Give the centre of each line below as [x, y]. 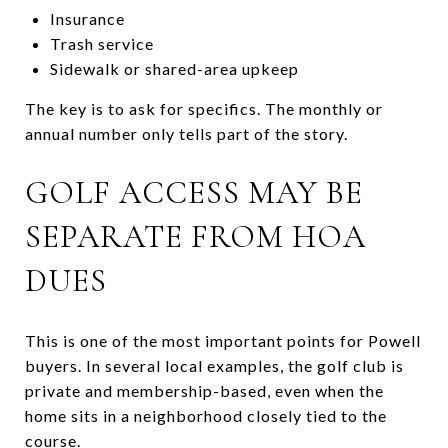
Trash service [101, 43]
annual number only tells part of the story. [186, 133]
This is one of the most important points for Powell [223, 340]
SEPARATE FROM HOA [195, 236]
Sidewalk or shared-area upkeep [174, 68]
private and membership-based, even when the [204, 390]
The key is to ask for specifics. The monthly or [204, 108]
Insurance [87, 18]
